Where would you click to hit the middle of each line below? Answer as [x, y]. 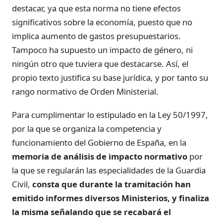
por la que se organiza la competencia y [87, 129]
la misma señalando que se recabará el [91, 212]
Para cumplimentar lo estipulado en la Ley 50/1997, [110, 115]
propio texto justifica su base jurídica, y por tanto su [110, 77]
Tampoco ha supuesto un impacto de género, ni [102, 50]
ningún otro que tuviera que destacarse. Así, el [100, 63]
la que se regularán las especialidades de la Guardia [109, 170]
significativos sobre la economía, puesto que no [102, 22]
